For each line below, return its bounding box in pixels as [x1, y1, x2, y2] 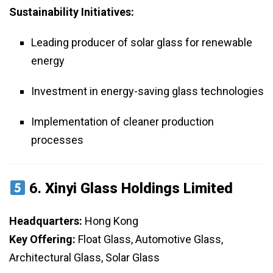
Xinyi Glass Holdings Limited [45, 180, 233, 197]
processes [31, 133, 83, 147]
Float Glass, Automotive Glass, [76, 233, 223, 246]
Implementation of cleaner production [31, 115, 214, 129]
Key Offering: [9, 233, 76, 246]
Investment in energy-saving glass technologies [31, 85, 264, 98]
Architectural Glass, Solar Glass [9, 251, 160, 264]
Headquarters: [9, 214, 82, 228]
